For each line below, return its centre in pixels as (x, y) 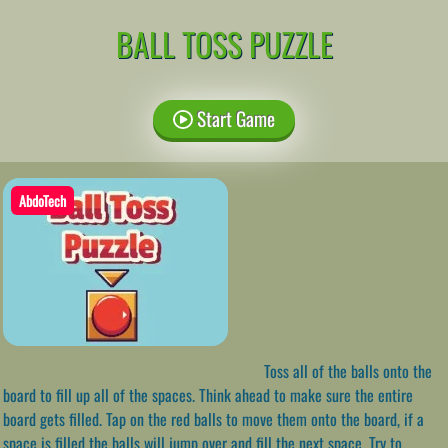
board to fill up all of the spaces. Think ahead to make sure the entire (208, 394)
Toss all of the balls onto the (346, 370)
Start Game (233, 118)
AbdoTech (42, 200)
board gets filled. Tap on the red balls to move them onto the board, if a (213, 418)
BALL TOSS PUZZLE (224, 43)
